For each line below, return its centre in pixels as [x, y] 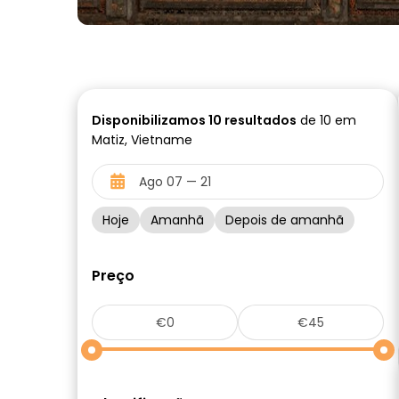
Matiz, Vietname [142, 140]
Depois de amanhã [285, 220]
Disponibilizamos [150, 120]
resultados [259, 120]
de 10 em [326, 120]
